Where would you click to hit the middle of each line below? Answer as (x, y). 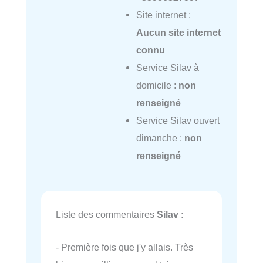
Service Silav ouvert (178, 121)
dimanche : (160, 138)
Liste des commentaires (106, 215)
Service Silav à (167, 68)
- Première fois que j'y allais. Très (124, 247)
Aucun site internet (178, 33)
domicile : (157, 85)
